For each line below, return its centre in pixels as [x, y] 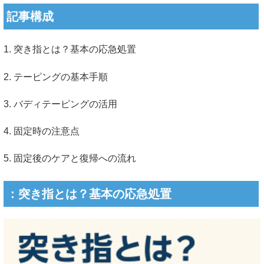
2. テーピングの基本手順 [56, 77]
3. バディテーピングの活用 [60, 104]
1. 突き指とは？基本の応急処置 [70, 49]
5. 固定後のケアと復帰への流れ [70, 159]
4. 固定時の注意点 [42, 131]
